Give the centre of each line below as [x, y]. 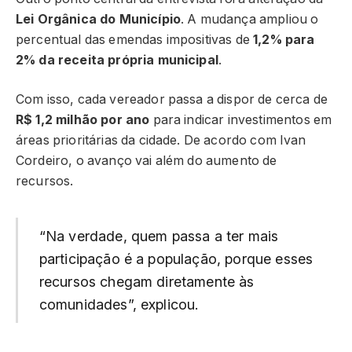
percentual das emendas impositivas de [135, 39]
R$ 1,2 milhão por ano [83, 120]
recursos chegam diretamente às [147, 282]
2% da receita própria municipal [117, 60]
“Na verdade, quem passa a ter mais [159, 236]
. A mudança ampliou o [250, 19]
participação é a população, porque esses [176, 259]
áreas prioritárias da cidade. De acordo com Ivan [161, 141]
